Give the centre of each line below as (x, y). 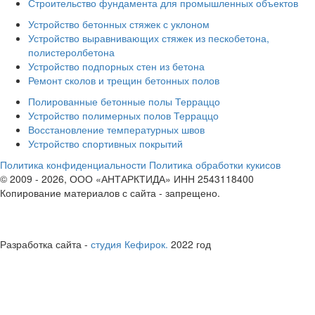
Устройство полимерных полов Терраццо (123, 115)
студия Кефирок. (129, 244)
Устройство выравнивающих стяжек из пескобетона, (149, 38)
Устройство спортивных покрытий (105, 143)
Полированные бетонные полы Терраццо (124, 101)
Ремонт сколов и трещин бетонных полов (124, 80)
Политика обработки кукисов (215, 164)
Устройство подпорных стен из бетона (116, 66)
